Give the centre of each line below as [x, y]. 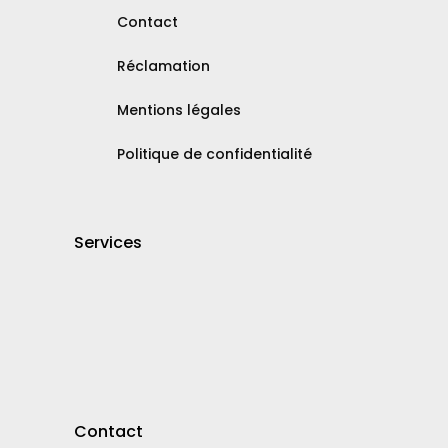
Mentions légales [179, 109]
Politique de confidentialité [214, 153]
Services [108, 242]
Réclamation [163, 65]
